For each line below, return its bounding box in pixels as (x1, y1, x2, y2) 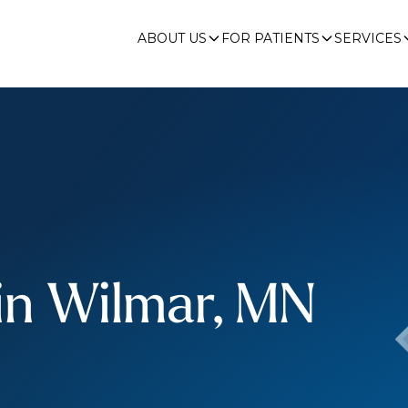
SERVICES (334, 30, 402, 46)
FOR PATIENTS (221, 30, 320, 46)
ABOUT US (138, 30, 207, 46)
